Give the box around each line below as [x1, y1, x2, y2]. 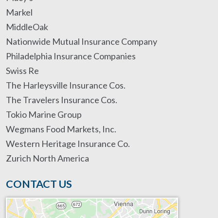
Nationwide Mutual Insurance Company [6, 36, 157, 47]
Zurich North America [6, 153, 89, 163]
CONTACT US [6, 177, 72, 190]
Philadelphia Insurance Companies [6, 51, 136, 61]
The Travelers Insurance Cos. [6, 94, 117, 105]
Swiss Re [6, 65, 39, 76]
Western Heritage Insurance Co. [6, 138, 130, 149]
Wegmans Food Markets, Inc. [6, 124, 116, 134]
